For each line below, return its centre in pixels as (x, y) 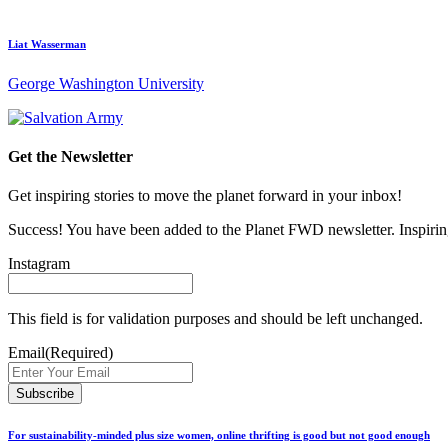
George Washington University (106, 83)
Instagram (39, 264)
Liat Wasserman (47, 43)
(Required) (79, 353)
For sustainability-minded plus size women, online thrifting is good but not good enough (219, 435)
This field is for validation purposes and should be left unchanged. (215, 319)
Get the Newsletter (70, 156)
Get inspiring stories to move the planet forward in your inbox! (205, 196)
